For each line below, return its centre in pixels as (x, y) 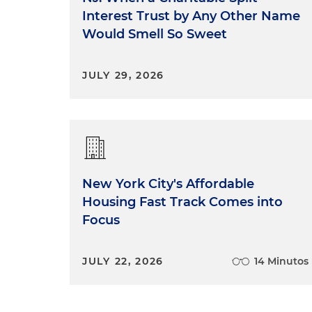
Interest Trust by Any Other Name (191, 16)
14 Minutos (282, 261)
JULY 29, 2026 (124, 75)
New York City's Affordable (168, 184)
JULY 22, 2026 (123, 261)
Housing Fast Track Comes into (182, 202)
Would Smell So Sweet (155, 34)
